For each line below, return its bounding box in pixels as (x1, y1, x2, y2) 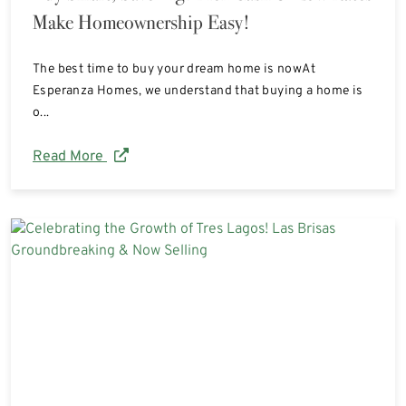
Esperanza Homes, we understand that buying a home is (33, 82, 363, 99)
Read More (33, 147, 107, 166)
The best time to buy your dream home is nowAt (33, 61, 315, 77)
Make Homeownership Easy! (33, 8, 250, 35)
